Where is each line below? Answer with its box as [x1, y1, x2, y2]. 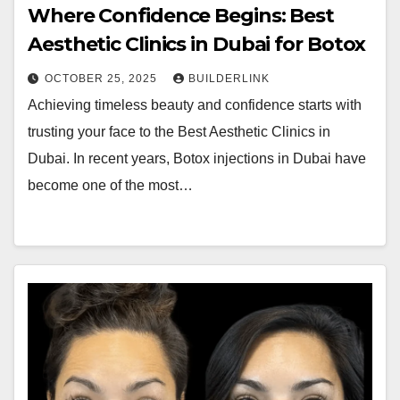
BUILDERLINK [188, 72, 270, 85]
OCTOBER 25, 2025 [45, 72, 161, 85]
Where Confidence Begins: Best [28, 4, 335, 28]
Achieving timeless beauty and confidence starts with [28, 97, 362, 112]
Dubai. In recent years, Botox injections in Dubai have [28, 151, 366, 166]
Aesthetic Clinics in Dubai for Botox [28, 32, 366, 56]
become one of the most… [28, 178, 193, 193]
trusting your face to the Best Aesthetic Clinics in [28, 124, 330, 139]
